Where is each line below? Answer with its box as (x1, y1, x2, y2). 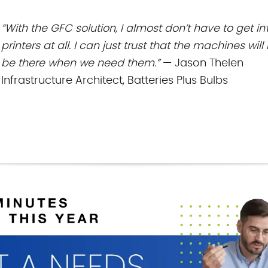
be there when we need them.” (1, 58, 160, 69)
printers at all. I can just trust (1, 41, 149, 52)
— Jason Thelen (160, 58, 243, 69)
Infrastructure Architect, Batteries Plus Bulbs (1, 75, 228, 87)
